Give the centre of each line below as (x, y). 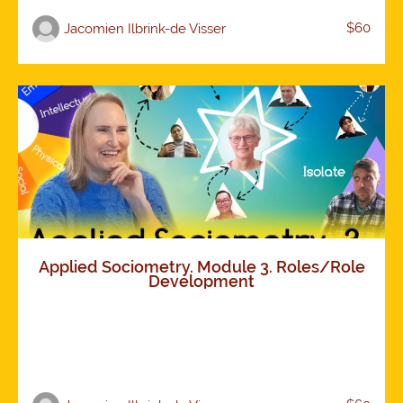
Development (201, 282)
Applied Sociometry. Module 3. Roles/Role (201, 267)
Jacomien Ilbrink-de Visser (145, 29)
